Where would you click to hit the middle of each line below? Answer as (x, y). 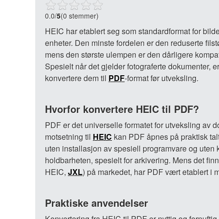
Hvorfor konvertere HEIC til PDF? (122, 109)
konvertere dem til (77, 78)
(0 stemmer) (80, 16)
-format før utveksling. (162, 78)
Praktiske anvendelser (97, 203)
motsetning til (69, 137)
